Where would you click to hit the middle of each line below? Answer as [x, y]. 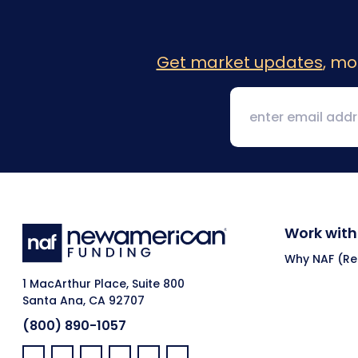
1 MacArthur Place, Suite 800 [103, 284]
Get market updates [239, 62]
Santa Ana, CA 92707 [84, 301]
